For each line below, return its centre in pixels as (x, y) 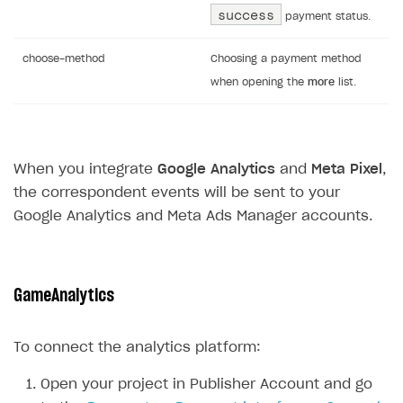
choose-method (64, 59)
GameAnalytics (64, 296)
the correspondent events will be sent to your (177, 193)
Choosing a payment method (286, 59)
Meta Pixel (347, 170)
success (246, 14)
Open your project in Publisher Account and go (206, 385)
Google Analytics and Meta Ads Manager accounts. (193, 216)
